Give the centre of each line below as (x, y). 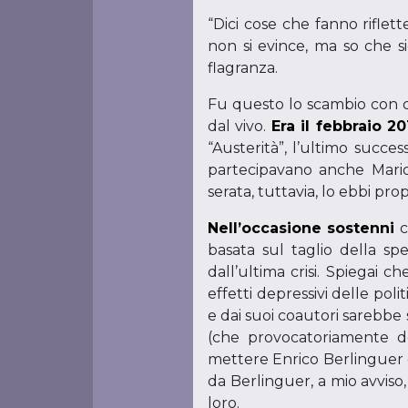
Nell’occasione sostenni (301, 228)
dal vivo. (239, 126)
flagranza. (242, 68)
